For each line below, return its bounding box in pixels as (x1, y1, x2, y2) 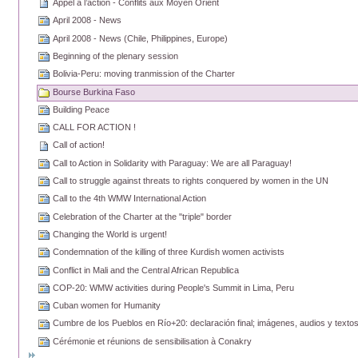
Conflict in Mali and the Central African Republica (53, 265, 240, 275)
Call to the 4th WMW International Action (53, 193, 207, 204)
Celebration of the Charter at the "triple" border (53, 211, 233, 221)
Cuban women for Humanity (53, 300, 161, 311)
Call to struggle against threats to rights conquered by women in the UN (53, 176, 329, 186)
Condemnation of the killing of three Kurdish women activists (53, 247, 285, 257)
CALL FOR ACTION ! (53, 122, 137, 133)
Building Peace (53, 104, 110, 114)
